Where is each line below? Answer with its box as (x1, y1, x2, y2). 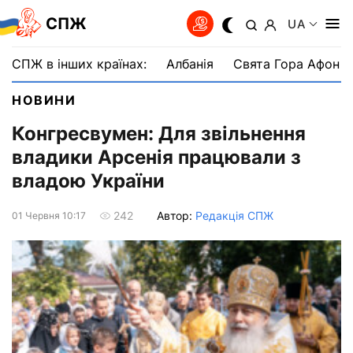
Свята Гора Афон (233, 56, 340, 72)
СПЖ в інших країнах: (12, 56, 147, 72)
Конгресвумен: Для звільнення (12, 122, 306, 146)
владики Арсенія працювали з (12, 146, 301, 169)
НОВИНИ (12, 92, 76, 108)
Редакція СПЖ (195, 208, 273, 222)
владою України (12, 169, 165, 193)
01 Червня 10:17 (12, 209, 86, 221)
